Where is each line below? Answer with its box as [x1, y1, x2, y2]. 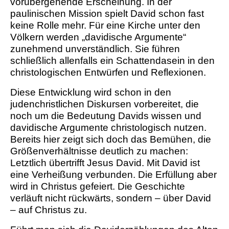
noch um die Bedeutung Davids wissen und [10, 110, 201, 122]
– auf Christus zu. [10, 204, 87, 216]
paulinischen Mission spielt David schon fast [10, 8, 204, 19]
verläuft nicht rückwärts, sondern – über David [10, 193, 211, 204]
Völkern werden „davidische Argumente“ [10, 32, 186, 43]
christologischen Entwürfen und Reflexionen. [10, 67, 206, 78]
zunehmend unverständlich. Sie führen [10, 43, 180, 55]
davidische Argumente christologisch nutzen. [10, 122, 207, 133]
